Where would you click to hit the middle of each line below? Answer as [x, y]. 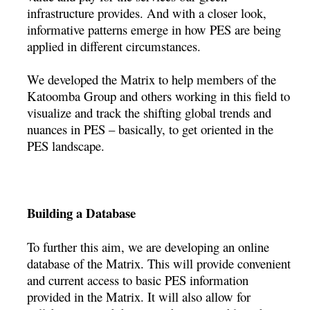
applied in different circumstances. [114, 46]
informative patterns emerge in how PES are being [154, 29]
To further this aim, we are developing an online [148, 246]
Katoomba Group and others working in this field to [159, 95]
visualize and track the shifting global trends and [149, 112]
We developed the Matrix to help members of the [152, 79]
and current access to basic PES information [138, 280]
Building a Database [82, 212]
